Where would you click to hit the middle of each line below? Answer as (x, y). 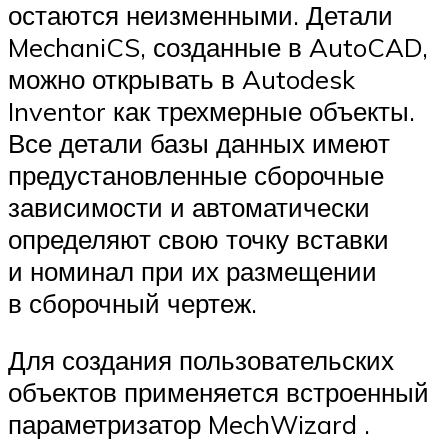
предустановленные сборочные (196, 174)
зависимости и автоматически (189, 206)
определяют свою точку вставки (198, 238)
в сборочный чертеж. (132, 302)
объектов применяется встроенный (218, 392)
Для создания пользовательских (201, 360)
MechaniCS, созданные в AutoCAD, (218, 46)
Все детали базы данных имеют (199, 142)
